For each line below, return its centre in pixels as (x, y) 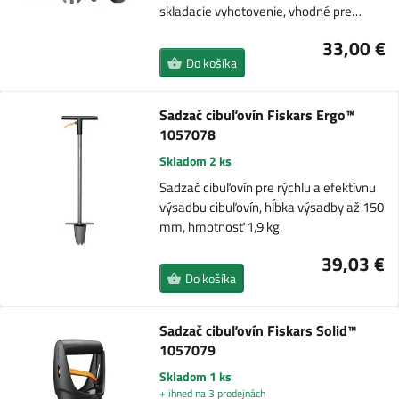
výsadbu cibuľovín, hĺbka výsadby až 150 (271, 208)
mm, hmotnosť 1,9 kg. (220, 227)
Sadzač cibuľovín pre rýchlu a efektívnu (267, 188)
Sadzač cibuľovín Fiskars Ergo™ (257, 115)
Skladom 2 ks (195, 161)
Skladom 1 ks (196, 377)
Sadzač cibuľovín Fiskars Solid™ (259, 331)
